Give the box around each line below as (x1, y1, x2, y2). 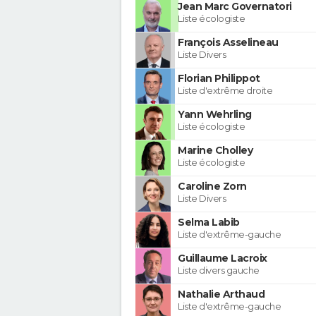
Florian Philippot (178, 71, 260, 85)
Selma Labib (178, 215, 240, 229)
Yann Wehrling (178, 107, 252, 121)
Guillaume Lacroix (178, 251, 267, 265)
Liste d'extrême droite (178, 84, 272, 96)
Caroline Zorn (178, 179, 247, 193)
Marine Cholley (178, 143, 253, 157)
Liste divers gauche (178, 264, 260, 276)
